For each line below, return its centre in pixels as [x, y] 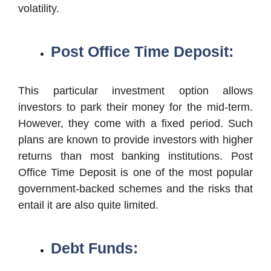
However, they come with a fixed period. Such [135, 123]
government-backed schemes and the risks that [135, 188]
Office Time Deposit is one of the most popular [135, 172]
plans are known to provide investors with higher [135, 139]
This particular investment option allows [135, 90]
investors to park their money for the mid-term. [135, 107]
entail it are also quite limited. [88, 205]
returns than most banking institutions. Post [135, 156]
